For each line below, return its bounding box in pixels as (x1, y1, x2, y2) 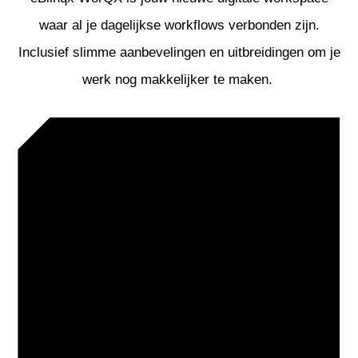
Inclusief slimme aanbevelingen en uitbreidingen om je (18, 45, 340, 61)
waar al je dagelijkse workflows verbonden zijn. (38, 18, 320, 34)
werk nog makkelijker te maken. (82, 72, 276, 88)
